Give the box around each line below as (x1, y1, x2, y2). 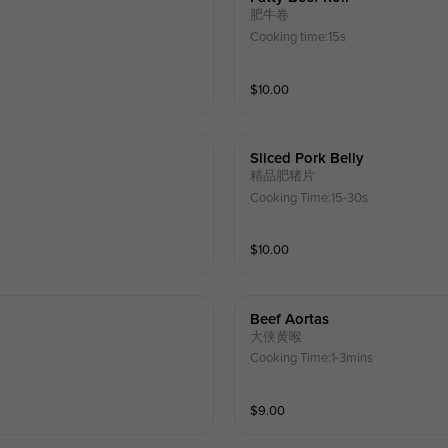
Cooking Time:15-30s (250, 189, 369, 206)
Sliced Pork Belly (250, 151, 365, 167)
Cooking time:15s (250, 29, 347, 46)
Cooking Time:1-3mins (250, 350, 374, 367)
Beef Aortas (250, 311, 330, 327)
